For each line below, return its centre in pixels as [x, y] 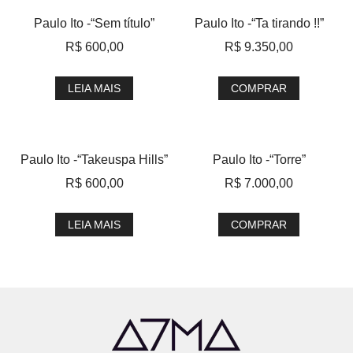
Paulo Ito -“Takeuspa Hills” [94, 160]
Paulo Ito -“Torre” [259, 160]
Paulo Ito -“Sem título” [94, 24]
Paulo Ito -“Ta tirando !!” [259, 24]
